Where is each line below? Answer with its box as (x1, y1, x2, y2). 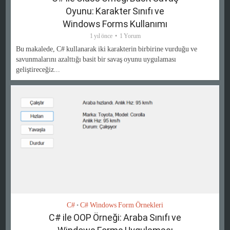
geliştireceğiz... (16, 65, 61, 73)
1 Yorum (119, 32, 141, 40)
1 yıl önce (89, 32, 112, 40)
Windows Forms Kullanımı (63, 18, 167, 29)
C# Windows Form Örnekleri (80, 201, 163, 209)
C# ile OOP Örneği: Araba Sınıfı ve (49, 212, 181, 223)
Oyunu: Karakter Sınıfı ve (66, 5, 164, 16)
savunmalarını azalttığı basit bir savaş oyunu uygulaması (16, 55, 177, 63)
